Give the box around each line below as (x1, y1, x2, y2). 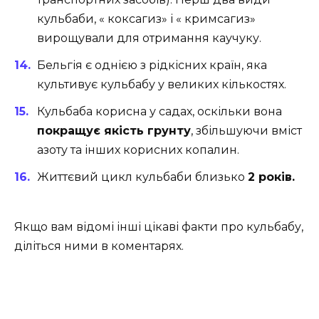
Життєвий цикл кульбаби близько (37, 170, 248, 184)
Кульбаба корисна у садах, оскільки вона (37, 104, 282, 118)
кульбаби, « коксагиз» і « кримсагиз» (37, 11, 256, 26)
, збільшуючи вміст (191, 123, 302, 137)
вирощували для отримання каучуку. (37, 31, 261, 45)
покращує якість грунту (37, 123, 191, 137)
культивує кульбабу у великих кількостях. (37, 77, 286, 91)
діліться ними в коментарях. (14, 239, 184, 253)
